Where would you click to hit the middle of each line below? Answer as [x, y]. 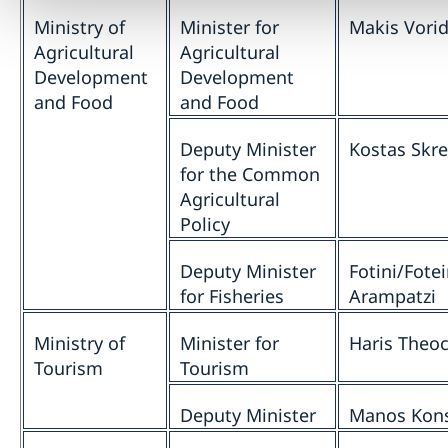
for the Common [250, 174]
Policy [205, 224]
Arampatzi [392, 296]
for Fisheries [232, 296]
